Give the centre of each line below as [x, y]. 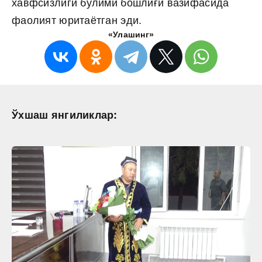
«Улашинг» [131, 35]
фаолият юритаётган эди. [78, 20]
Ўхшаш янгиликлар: [65, 115]
